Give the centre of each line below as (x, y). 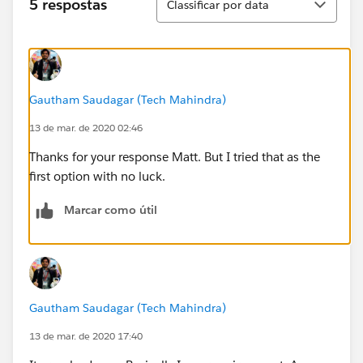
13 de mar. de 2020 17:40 (86, 335)
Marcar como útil (111, 209)
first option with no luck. (99, 176)
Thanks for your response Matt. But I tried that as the (175, 156)
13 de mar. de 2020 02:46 (86, 127)
